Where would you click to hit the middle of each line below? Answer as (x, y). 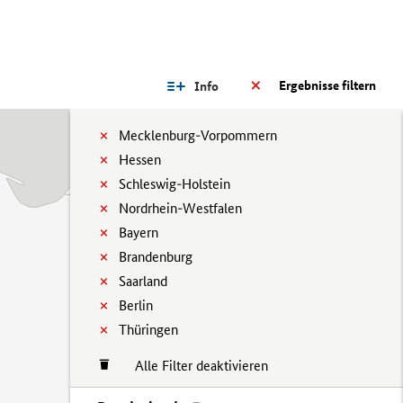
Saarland (143, 281)
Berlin (136, 305)
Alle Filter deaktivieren (193, 366)
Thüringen (148, 330)
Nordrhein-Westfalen (180, 208)
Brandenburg (156, 257)
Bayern (139, 233)
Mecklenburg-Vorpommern (198, 135)
